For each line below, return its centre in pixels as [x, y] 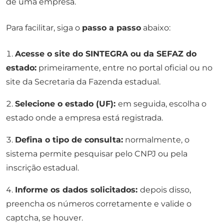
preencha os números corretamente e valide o [99, 203]
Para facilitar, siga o [44, 27]
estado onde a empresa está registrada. [84, 117]
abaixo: [156, 27]
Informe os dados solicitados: [77, 189]
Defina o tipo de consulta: [69, 139]
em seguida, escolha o [162, 103]
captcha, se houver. [44, 217]
